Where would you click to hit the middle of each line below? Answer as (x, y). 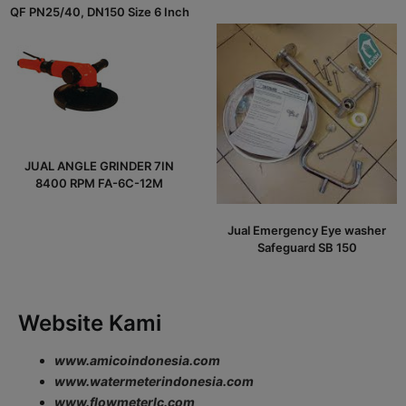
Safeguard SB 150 (307, 247)
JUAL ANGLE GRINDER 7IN (99, 165)
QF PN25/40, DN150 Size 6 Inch (99, 11)
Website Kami (90, 323)
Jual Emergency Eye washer (307, 230)
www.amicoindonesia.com (137, 361)
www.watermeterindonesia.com (154, 382)
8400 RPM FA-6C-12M (99, 183)
